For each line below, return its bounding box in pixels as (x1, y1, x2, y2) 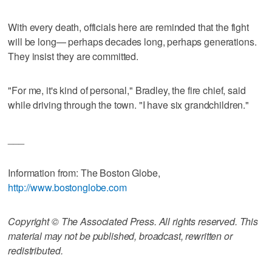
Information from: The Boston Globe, (8, 165, 160, 180)
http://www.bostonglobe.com (8, 180, 127, 194)
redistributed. (8, 243, 63, 257)
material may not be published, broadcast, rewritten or (8, 228, 233, 243)
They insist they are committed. (8, 49, 138, 63)
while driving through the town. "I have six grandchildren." (8, 97, 250, 112)
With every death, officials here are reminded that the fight (8, 19, 249, 34)
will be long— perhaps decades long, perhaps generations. (8, 34, 257, 49)
